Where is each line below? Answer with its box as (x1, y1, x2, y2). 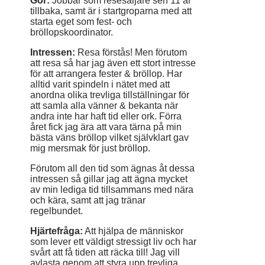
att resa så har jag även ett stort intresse (30, 58, 196, 68)
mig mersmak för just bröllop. (30, 143, 150, 153)
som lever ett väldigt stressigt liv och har (30, 237, 196, 247)
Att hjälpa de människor (83, 226, 183, 236)
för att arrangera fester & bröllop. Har (30, 69, 182, 79)
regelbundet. (30, 206, 83, 216)
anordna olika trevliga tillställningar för (30, 90, 189, 100)
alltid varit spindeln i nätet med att (30, 79, 170, 89)
